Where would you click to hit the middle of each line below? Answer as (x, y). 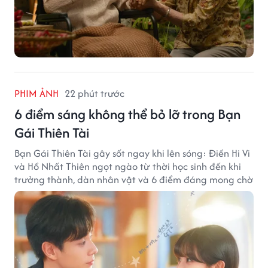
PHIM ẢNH (36, 94)
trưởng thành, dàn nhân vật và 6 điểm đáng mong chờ (134, 180)
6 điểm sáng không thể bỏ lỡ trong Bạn (127, 114)
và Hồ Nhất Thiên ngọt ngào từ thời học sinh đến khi (128, 167)
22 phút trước (95, 94)
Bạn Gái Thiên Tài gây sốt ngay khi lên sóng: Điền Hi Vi (132, 153)
